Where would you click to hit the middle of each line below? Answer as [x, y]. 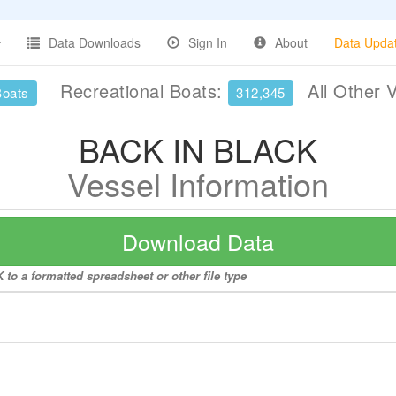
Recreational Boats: [141, 91]
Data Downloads [95, 42]
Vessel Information [198, 183]
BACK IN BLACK [198, 149]
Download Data [198, 241]
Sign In [208, 42]
